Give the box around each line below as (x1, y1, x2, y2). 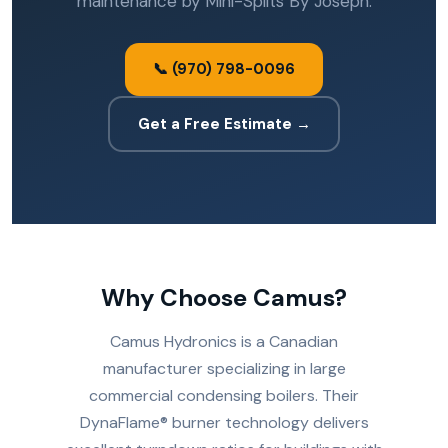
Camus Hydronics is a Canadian (110, 331, 338, 352)
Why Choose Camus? (101, 282, 347, 313)
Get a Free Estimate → (137, 113, 311, 134)
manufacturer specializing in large (102, 358, 346, 379)
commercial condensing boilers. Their (89, 385, 359, 406)
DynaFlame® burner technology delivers (79, 412, 369, 433)
